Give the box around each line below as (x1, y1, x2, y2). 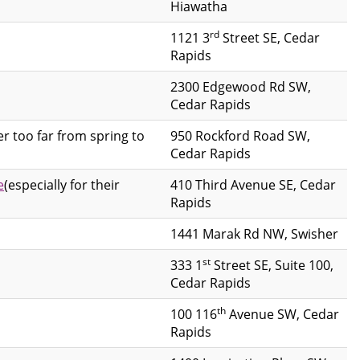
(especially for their (4, 176, 120, 193)
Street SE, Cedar (219, 29, 320, 46)
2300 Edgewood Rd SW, (170, 78, 311, 95)
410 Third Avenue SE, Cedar (170, 176, 336, 193)
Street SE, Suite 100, (211, 256, 333, 273)
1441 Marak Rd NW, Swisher (170, 225, 338, 242)
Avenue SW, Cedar (226, 305, 339, 322)
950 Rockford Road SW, (170, 127, 310, 144)
